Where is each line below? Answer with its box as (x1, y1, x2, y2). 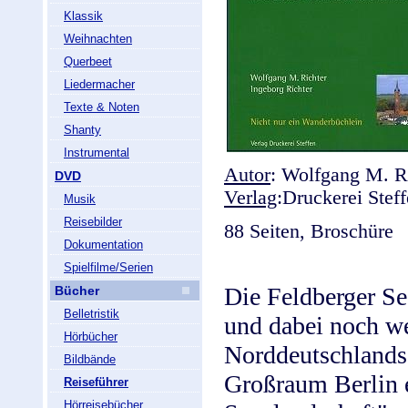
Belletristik (64, 307, 119, 321)
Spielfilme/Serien (64, 260, 153, 274)
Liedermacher (64, 77, 135, 91)
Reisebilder (64, 215, 122, 229)
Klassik (64, 9, 103, 23)
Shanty (64, 123, 101, 137)
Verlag (224, 187, 277, 209)
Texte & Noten (64, 100, 139, 114)
